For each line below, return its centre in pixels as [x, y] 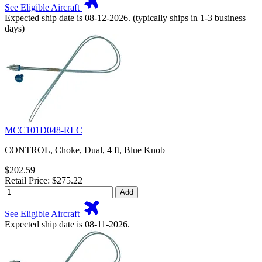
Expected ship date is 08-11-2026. [67, 225]
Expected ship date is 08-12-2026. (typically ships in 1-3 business [125, 18]
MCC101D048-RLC [44, 130]
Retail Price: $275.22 [44, 181]
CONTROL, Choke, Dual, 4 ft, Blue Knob [85, 150]
